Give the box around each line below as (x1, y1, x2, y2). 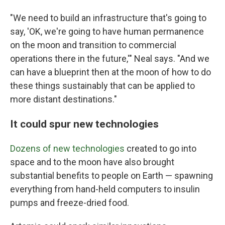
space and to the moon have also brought (10, 156, 174, 167)
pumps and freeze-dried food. (10, 197, 129, 208)
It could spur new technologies (10, 117, 159, 130)
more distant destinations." (10, 93, 117, 104)
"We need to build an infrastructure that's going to (10, 12, 206, 23)
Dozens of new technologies (10, 143, 125, 154)
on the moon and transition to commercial (10, 39, 176, 50)
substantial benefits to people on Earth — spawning (10, 170, 213, 181)
